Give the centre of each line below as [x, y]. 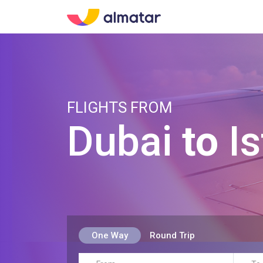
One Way [110, 235]
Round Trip [172, 235]
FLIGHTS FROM [120, 107]
